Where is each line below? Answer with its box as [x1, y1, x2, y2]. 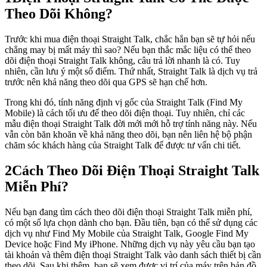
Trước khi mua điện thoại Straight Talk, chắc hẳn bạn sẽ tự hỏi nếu [5, 33, 255, 44]
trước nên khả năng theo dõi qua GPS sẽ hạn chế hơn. [5, 76, 207, 87]
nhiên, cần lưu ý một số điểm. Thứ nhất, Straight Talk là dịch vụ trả [5, 66, 257, 76]
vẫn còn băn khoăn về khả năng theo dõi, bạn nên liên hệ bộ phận [5, 129, 252, 139]
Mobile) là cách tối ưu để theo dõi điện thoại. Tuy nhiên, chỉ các [5, 107, 245, 118]
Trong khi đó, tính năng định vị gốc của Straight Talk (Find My [5, 97, 243, 107]
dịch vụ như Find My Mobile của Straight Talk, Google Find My [5, 228, 249, 238]
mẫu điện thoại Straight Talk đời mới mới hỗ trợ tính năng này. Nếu [5, 118, 257, 129]
